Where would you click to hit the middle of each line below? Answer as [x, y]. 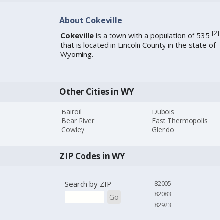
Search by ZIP [88, 184]
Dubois [163, 112]
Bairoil [72, 112]
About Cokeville [91, 20]
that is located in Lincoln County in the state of [138, 45]
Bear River [78, 121]
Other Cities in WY [96, 91]
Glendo [163, 130]
